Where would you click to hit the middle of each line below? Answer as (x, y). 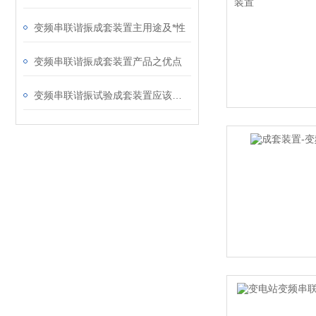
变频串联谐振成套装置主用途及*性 (110, 28)
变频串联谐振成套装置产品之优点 (108, 61)
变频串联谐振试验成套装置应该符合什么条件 (177, 95)
